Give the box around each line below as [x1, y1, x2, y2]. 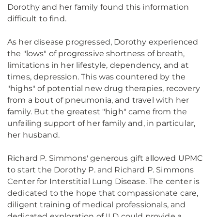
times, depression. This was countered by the [7, 72, 186, 81]
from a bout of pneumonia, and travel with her [7, 95, 189, 105]
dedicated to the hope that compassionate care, [7, 188, 199, 198]
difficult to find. [7, 14, 66, 23]
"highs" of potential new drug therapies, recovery [7, 84, 200, 93]
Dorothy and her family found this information [7, 2, 189, 12]
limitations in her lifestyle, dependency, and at [7, 61, 189, 70]
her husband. [7, 130, 60, 139]
